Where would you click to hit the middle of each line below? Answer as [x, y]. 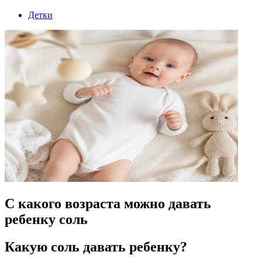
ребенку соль [46, 219]
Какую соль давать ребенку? [96, 247]
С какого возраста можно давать [108, 203]
